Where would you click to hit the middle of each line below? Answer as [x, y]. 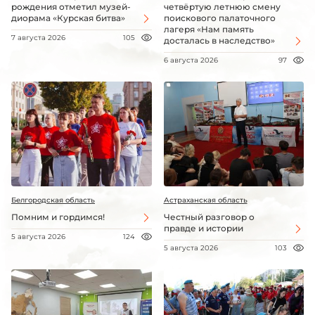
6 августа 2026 [191, 60]
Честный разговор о [209, 217]
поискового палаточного [219, 18]
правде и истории [203, 229]
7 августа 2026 [38, 37]
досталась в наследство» [219, 40]
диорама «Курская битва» [68, 18]
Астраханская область [205, 200]
